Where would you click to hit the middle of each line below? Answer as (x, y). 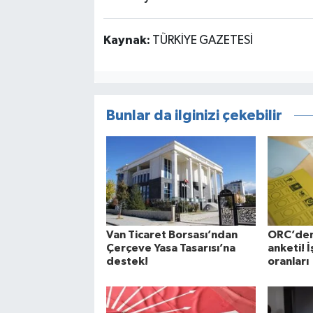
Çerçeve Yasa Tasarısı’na (170, 248)
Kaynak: (128, 40)
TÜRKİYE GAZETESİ (202, 40)
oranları (288, 262)
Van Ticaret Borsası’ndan (172, 235)
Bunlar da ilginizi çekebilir (194, 115)
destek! (127, 262)
